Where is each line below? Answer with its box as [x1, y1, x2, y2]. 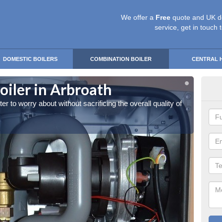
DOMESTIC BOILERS [3, 56, 57, 62]
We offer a [121, 13, 156, 21]
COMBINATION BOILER [90, 56, 152, 62]
